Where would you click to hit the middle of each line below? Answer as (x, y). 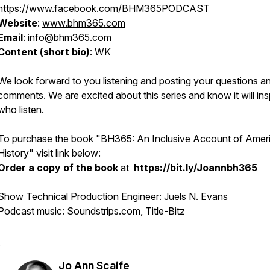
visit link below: (67, 153)
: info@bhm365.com (67, 37)
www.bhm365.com (84, 23)
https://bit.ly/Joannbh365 (194, 168)
